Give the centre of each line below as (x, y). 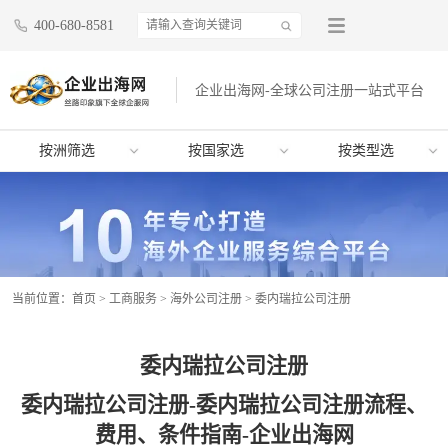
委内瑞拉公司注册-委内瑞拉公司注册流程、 (224, 404)
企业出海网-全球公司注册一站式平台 (310, 91)
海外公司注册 (206, 299)
